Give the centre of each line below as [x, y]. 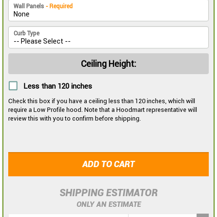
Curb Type [26, 34]
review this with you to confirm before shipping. [75, 118]
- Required [59, 7]
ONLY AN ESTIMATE [108, 204]
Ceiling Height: [108, 64]
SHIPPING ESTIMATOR [108, 193]
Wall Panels [30, 7]
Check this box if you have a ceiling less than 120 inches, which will [102, 101]
